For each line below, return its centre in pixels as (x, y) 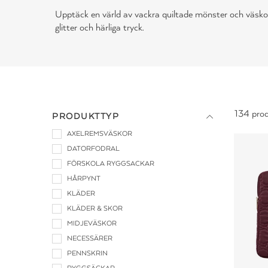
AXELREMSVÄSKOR (100, 134)
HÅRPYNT (84, 179)
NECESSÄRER (90, 238)
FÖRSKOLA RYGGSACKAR (111, 164)
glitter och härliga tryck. (99, 28)
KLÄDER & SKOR (95, 208)
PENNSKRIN (87, 253)
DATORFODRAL (93, 149)
